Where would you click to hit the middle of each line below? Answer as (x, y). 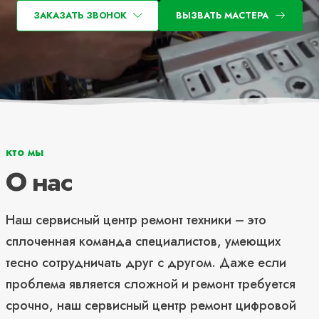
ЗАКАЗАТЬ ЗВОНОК (80, 15)
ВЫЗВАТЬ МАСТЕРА (222, 15)
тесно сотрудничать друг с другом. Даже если (146, 263)
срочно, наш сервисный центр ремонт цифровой (151, 305)
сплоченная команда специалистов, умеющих (143, 241)
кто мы (25, 152)
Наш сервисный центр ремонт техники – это (136, 220)
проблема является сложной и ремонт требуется (151, 284)
